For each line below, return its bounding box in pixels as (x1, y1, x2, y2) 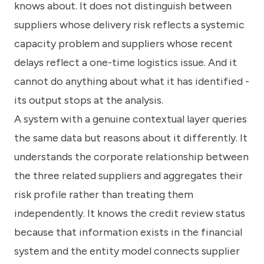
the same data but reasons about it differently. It (14, 131, 247, 144)
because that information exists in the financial (14, 225, 242, 239)
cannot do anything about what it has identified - (14, 74, 249, 88)
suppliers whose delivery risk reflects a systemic (14, 18, 245, 31)
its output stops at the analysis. (14, 93, 163, 107)
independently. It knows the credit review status (14, 206, 245, 220)
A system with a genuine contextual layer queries (14, 112, 247, 126)
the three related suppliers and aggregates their (14, 169, 243, 182)
